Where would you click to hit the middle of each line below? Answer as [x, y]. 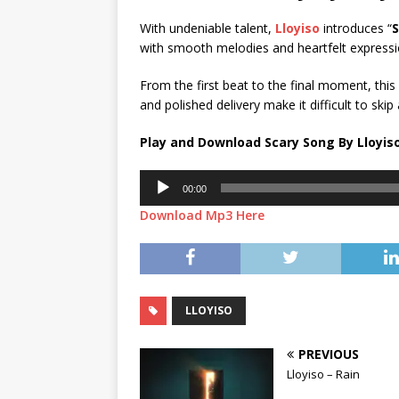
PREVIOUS [329, 354]
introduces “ [356, 28]
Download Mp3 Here [202, 216]
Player [157, 199]
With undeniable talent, [208, 28]
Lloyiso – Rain [323, 375]
